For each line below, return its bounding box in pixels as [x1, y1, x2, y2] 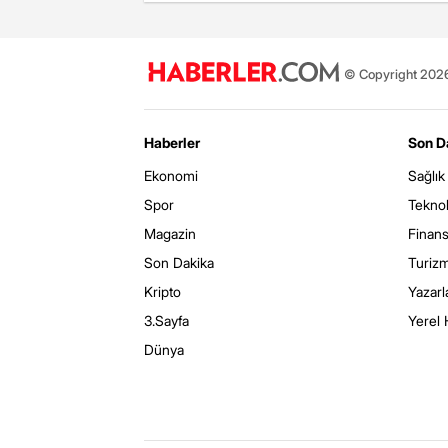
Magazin [144, 225, 196, 242]
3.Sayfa [144, 312, 189, 329]
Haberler [144, 134, 200, 151]
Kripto [144, 283, 181, 300]
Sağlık [408, 167, 445, 184]
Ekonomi [144, 167, 198, 184]
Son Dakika [144, 254, 214, 271]
